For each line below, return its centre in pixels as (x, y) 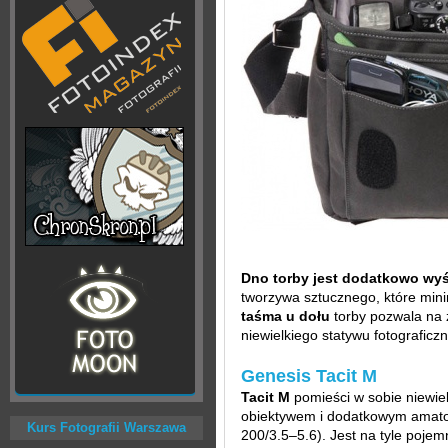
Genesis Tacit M (309, 376)
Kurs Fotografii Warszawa (106, 427)
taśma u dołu (285, 316)
